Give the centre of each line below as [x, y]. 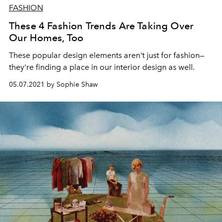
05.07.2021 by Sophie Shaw [53, 85]
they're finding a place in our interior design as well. [103, 67]
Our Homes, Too [46, 38]
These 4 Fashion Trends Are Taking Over [101, 26]
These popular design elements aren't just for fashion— [107, 55]
